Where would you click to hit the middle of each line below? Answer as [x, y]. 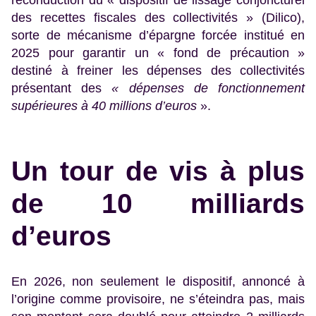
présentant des [57, 88]
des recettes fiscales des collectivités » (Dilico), [158, 17]
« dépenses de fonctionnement [208, 88]
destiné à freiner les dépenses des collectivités [158, 70]
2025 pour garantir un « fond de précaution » [158, 53]
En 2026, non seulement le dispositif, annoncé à [158, 282]
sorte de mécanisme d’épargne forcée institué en [158, 35]
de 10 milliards [158, 204]
